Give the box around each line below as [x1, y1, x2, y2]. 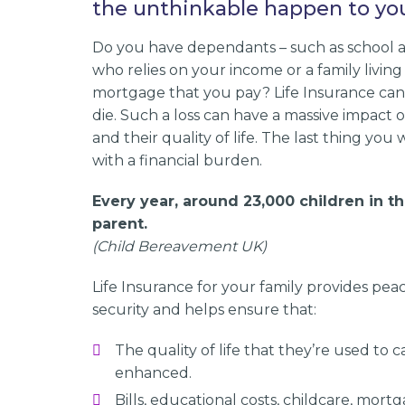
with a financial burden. [92, 152, 262, 169]
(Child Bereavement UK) [92, 238, 267, 255]
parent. [92, 215, 147, 232]
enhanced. [115, 364, 192, 381]
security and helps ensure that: [92, 301, 316, 318]
